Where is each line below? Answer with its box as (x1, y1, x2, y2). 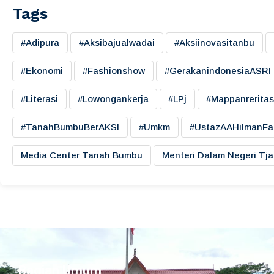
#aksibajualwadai (79, 37, 155, 48)
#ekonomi (21, 65, 63, 76)
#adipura (21, 37, 59, 48)
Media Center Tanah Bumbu (21, 150, 143, 161)
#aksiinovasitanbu (174, 37, 254, 48)
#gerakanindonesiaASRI (165, 65, 271, 76)
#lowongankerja (78, 94, 149, 105)
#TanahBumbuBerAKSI (21, 122, 119, 133)
